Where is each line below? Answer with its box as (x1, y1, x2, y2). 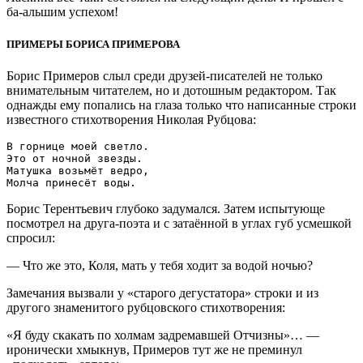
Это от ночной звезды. (6, 152, 143, 164)
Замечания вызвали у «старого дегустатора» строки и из (6, 285, 318, 300)
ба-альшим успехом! (6, 5, 118, 19)
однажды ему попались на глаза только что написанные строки (6, 97, 357, 112)
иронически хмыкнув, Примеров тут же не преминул (6, 342, 302, 357)
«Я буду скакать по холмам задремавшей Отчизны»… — (6, 327, 319, 342)
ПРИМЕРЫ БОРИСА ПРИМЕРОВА (6, 37, 180, 50)
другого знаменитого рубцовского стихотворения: (6, 300, 285, 314)
